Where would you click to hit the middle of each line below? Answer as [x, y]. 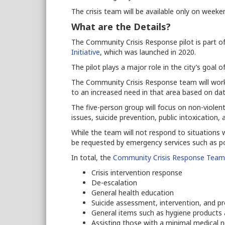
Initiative [86, 52]
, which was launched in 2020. [149, 52]
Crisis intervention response [138, 173]
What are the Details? [122, 27]
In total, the [92, 158]
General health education [134, 193]
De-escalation [115, 183]
